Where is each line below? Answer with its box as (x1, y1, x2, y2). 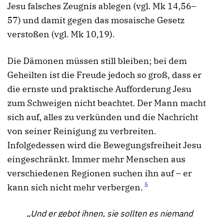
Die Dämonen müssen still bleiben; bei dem (7, 55, 187, 67)
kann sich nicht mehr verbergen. (7, 182, 143, 193)
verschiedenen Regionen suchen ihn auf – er (7, 168, 192, 179)
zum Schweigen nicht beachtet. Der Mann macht (7, 97, 206, 109)
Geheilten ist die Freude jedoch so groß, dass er (7, 69, 201, 81)
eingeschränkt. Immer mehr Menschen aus (7, 154, 186, 165)
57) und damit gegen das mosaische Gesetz (7, 14, 185, 26)
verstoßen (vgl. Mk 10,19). (7, 28, 115, 40)
